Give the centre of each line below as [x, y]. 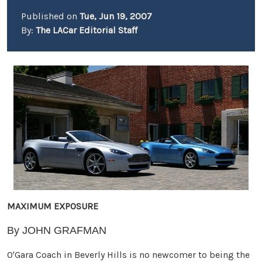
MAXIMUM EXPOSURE [53, 206]
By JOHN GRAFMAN [57, 230]
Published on [50, 16]
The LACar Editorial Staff [87, 30]
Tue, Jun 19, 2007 [116, 16]
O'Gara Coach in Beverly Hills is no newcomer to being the [128, 254]
